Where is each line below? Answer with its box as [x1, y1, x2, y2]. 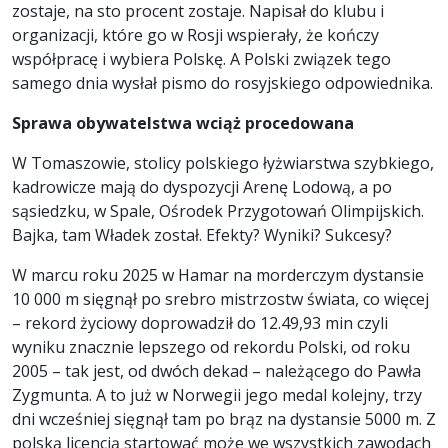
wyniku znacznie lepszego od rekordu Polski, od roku [12, 336, 410, 359]
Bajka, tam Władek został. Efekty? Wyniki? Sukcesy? [12, 224, 392, 247]
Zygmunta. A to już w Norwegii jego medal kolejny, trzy [12, 384, 422, 407]
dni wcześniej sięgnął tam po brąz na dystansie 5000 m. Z [12, 408, 436, 431]
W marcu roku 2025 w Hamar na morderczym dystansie [12, 264, 424, 287]
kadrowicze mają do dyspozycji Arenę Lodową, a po [12, 176, 392, 199]
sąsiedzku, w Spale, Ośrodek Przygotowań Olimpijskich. [12, 200, 424, 223]
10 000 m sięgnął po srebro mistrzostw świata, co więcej [12, 288, 429, 311]
